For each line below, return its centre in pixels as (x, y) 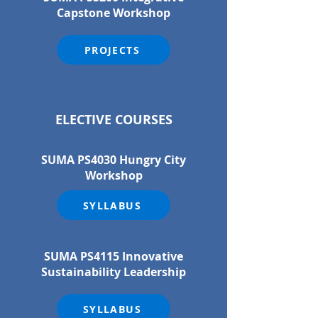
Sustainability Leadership (114, 272)
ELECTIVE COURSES (114, 120)
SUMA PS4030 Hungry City (114, 160)
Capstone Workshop (114, 13)
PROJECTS (112, 50)
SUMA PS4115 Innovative (114, 256)
